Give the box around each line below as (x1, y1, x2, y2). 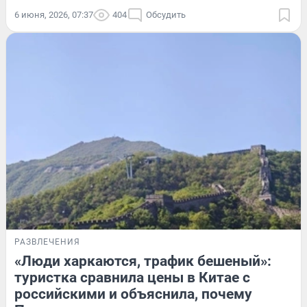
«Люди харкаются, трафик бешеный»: (14, 252, 271, 269)
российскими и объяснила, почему (14, 285, 252, 302)
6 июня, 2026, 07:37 (14, 10, 93, 21)
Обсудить (146, 10, 186, 21)
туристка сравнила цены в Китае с (14, 269, 250, 286)
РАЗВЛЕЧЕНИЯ (14, 236, 80, 247)
